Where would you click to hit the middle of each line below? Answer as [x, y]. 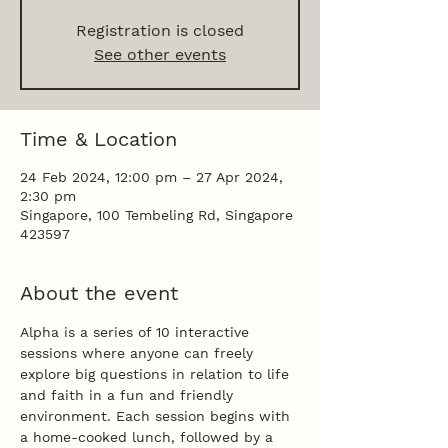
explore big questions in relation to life [157, 374]
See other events [160, 54]
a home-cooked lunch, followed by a [149, 437]
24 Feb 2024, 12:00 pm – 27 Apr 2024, [151, 177]
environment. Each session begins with [157, 416]
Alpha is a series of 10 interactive [137, 332]
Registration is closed [160, 30]
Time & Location [98, 139]
